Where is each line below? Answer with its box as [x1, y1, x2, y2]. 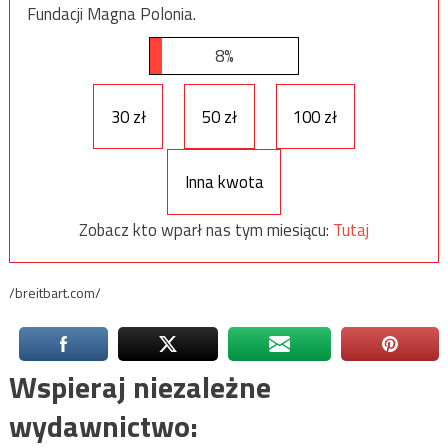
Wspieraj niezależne [8, 363, 271, 410]
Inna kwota [184, 169, 264, 196]
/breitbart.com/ [8, 281, 101, 303]
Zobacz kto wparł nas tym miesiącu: [79, 217, 333, 244]
